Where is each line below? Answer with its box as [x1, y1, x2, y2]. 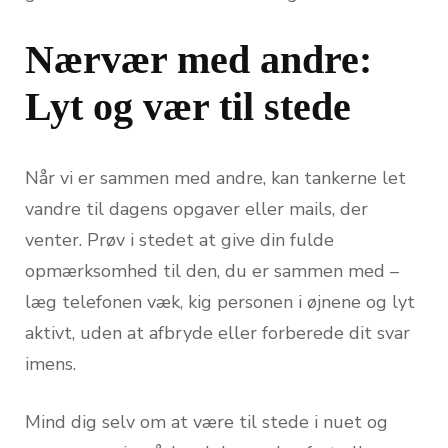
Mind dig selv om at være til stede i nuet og [25, 409, 388, 434]
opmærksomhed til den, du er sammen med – [25, 258, 399, 283]
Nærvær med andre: [25, 36, 372, 82]
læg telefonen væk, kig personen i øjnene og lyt [25, 289, 415, 314]
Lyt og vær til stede [25, 83, 351, 129]
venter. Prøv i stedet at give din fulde [25, 227, 334, 252]
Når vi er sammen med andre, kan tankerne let [25, 165, 406, 190]
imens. [25, 351, 76, 376]
